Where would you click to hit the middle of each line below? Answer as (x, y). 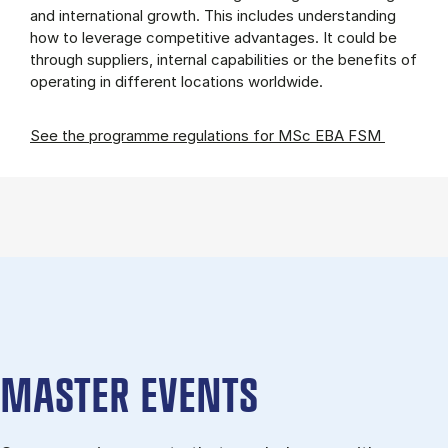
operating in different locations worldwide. (178, 81)
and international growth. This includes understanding (213, 15)
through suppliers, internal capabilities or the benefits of (223, 59)
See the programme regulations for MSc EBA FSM (207, 135)
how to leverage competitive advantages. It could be (213, 37)
